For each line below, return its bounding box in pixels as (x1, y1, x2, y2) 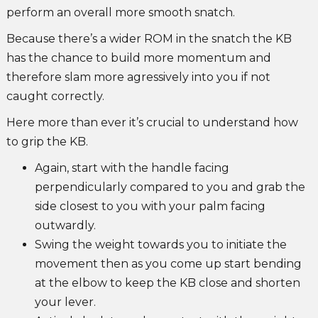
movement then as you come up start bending (34, 257, 302, 271)
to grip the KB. (6, 135, 88, 149)
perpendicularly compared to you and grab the (34, 180, 305, 194)
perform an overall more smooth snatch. (6, 6, 235, 20)
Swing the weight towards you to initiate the (34, 238, 287, 252)
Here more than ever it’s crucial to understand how (6, 116, 298, 130)
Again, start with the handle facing (34, 161, 229, 175)
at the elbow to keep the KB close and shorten (34, 276, 300, 290)
